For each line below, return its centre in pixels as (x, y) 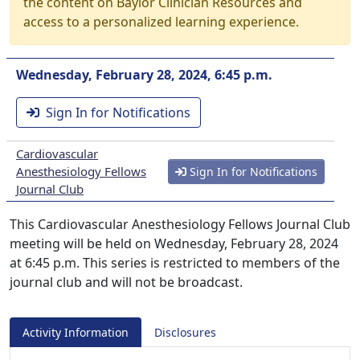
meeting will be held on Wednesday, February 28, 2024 (174, 243)
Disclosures (185, 332)
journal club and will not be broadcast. (126, 282)
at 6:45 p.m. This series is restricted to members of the (175, 263)
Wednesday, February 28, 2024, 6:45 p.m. (144, 75)
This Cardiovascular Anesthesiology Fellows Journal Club (180, 224)
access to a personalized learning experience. (161, 22)
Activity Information (76, 332)
